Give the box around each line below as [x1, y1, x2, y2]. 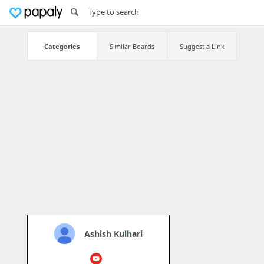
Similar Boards [109, 41, 154, 51]
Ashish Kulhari [84, 228, 143, 240]
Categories [44, 41, 80, 51]
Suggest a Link [179, 41, 225, 51]
